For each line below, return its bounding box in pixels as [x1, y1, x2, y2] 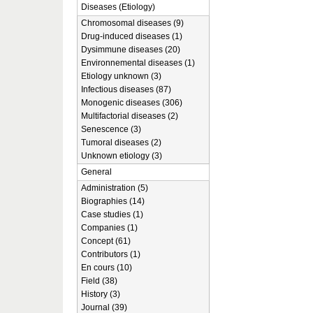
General [81, 167, 112, 177]
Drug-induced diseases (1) [81, 31, 182, 41]
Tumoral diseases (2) [81, 138, 161, 147]
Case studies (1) [81, 210, 143, 219]
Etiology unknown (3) [81, 71, 161, 81]
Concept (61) [81, 236, 131, 246]
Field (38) [81, 276, 117, 286]
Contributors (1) [81, 249, 140, 259]
